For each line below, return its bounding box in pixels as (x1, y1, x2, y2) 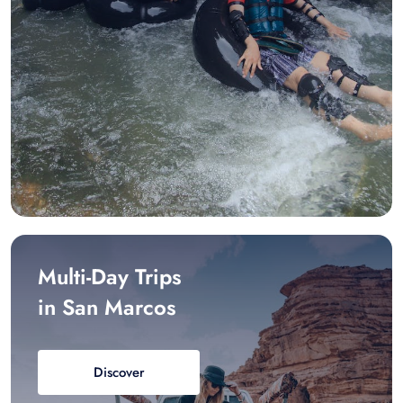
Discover (93, 362, 145, 382)
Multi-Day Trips (38, 260, 182, 292)
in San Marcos (38, 291, 176, 323)
